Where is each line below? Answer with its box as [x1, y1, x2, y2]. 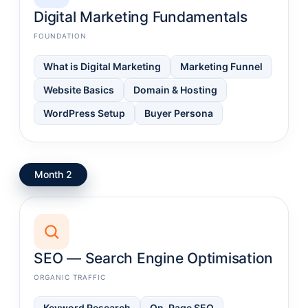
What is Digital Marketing [43, 60, 161, 73]
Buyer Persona [144, 107, 213, 120]
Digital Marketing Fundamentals [34, 8, 247, 26]
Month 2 [34, 168, 72, 181]
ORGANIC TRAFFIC [34, 273, 106, 282]
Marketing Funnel [180, 60, 263, 73]
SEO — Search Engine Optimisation [34, 250, 273, 267]
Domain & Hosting [133, 84, 217, 96]
